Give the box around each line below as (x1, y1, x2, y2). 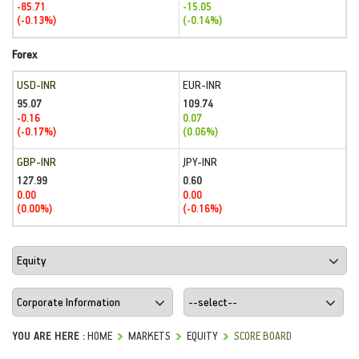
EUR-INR (183, 77, 221, 92)
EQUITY (187, 328, 218, 342)
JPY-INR (183, 154, 217, 169)
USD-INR (17, 77, 56, 92)
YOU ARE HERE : (12, 328, 85, 342)
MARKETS (128, 328, 171, 342)
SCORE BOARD (234, 328, 292, 342)
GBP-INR (17, 154, 56, 169)
